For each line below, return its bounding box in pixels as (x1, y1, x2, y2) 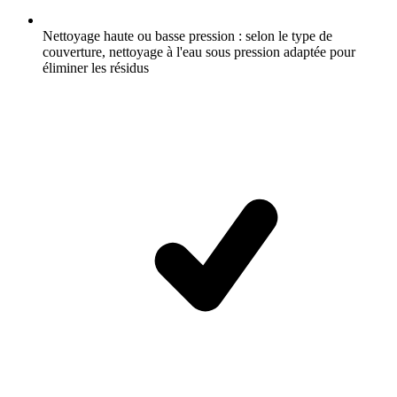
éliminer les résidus (43, 59, 149, 75)
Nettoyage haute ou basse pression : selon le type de (43, 27, 332, 43)
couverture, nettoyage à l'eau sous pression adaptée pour (43, 43, 355, 59)
